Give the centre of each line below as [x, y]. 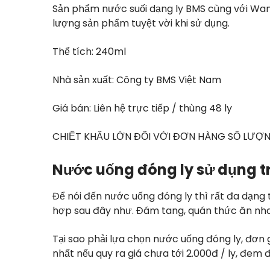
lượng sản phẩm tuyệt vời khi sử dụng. [141, 23]
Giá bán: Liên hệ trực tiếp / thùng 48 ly [142, 108]
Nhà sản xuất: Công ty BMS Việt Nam [137, 80]
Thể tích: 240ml [89, 52]
